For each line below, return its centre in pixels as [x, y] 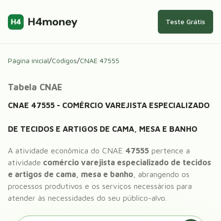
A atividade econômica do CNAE [65, 150]
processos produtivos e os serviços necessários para [100, 186]
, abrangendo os [161, 174]
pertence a [169, 150]
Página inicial [28, 60]
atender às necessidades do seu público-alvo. [87, 198]
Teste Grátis [185, 21]
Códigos [64, 60]
